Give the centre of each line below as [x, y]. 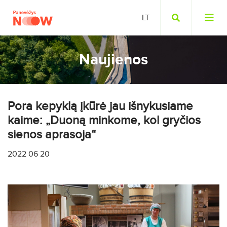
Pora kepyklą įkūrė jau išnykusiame [100, 106]
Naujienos [113, 60]
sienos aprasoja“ [52, 135]
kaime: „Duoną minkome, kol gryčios [104, 120]
